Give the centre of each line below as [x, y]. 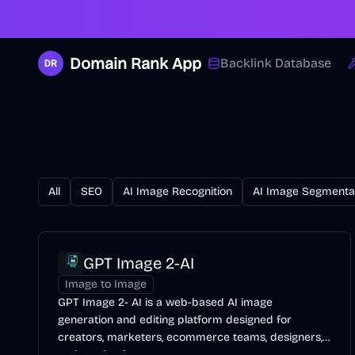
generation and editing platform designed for [175, 320]
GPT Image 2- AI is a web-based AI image [165, 302]
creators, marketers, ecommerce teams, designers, [190, 337]
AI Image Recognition [177, 191]
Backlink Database [276, 63]
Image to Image [106, 284]
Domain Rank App [136, 63]
